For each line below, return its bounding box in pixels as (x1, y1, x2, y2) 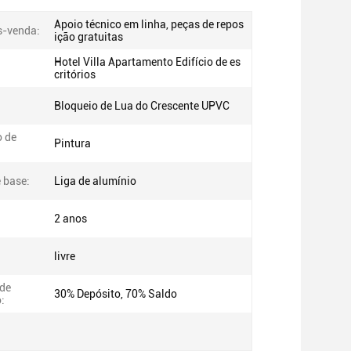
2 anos (54, 212, 87, 225)
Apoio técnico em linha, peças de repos (54, 18, 244, 31)
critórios (54, 68, 96, 81)
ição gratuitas (54, 31, 123, 43)
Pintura (54, 137, 91, 150)
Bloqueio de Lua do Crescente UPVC (54, 100, 230, 112)
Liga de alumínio (54, 175, 136, 187)
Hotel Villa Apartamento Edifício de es (54, 56, 241, 68)
